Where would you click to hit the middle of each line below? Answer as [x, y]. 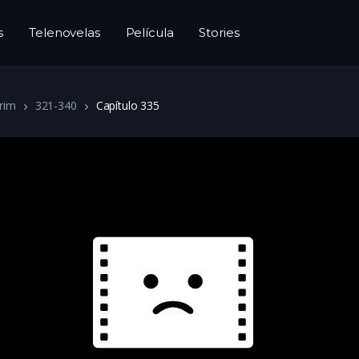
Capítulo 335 [127, 105]
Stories [219, 32]
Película [149, 32]
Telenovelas [65, 32]
